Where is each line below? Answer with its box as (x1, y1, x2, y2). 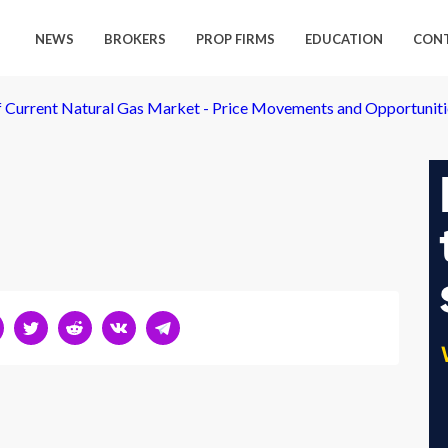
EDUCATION (305, 31, 384, 47)
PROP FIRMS (196, 31, 276, 47)
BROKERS (104, 31, 167, 47)
